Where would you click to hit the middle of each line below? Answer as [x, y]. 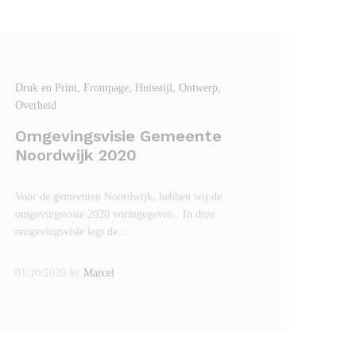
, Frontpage [103, 88]
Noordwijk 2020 [76, 155]
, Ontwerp [195, 88]
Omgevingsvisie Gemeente [119, 136]
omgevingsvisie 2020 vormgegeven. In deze [116, 214]
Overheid [36, 105]
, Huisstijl [151, 88]
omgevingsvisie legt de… [72, 232]
